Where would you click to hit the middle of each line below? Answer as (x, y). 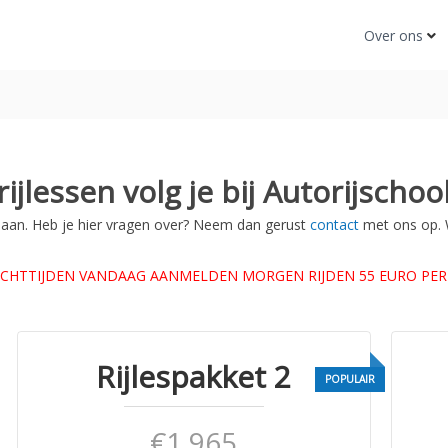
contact (336, 224)
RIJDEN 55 (343, 275)
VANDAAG (112, 275)
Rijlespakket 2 (194, 376)
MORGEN (272, 275)
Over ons (393, 35)
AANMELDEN (193, 275)
